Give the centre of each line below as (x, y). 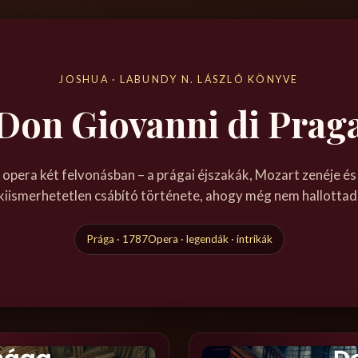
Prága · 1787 (117, 239)
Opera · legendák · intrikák (210, 239)
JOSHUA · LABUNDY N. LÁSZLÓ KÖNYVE (179, 79)
